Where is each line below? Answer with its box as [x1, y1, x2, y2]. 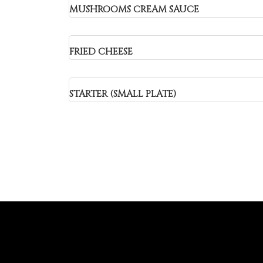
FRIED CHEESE [69, 45, 133, 58]
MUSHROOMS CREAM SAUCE [69, 3, 199, 16]
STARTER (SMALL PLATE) [69, 87, 176, 100]
